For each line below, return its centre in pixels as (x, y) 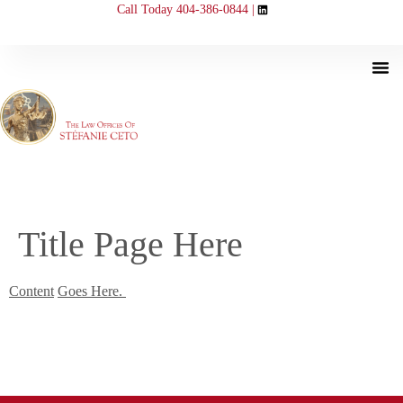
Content (31, 291)
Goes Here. (92, 291)
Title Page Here (130, 244)
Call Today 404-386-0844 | (185, 9)
